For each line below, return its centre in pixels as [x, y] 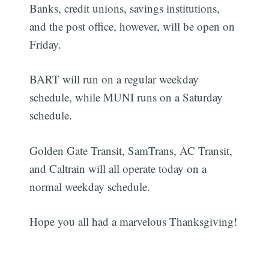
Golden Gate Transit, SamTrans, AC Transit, [131, 150]
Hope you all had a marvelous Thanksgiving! [134, 222]
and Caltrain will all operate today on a [118, 168]
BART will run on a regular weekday [114, 79]
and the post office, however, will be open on [132, 26]
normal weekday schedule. [90, 186]
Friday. [46, 44]
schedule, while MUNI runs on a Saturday [126, 97]
